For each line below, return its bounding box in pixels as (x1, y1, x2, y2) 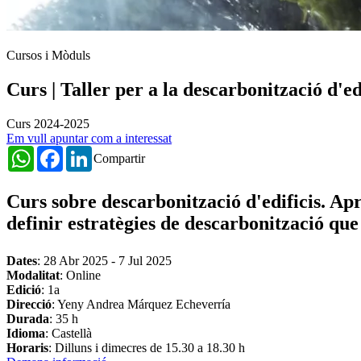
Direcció (6, 297, 52, 312)
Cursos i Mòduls (6, 48, 90, 63)
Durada (6, 312, 49, 326)
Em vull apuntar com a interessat (6, 131, 172, 146)
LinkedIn (92, 145, 139, 160)
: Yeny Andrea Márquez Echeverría (52, 297, 230, 312)
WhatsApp (34, 145, 89, 160)
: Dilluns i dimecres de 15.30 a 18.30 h (48, 341, 245, 355)
